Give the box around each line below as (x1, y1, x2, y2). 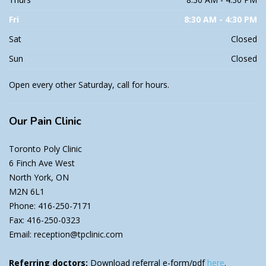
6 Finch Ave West (9, 157, 75, 169)
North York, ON (9, 171, 69, 183)
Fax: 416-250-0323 (9, 214, 80, 226)
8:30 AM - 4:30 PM (184, 13, 257, 25)
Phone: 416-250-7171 (9, 199, 91, 211)
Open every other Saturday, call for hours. (9, 78, 169, 90)
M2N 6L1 (9, 185, 45, 197)
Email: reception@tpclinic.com (9, 228, 123, 240)
